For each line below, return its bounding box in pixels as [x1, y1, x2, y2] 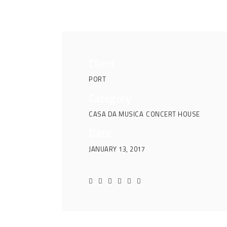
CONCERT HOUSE [146, 108, 200, 119]
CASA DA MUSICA [89, 108, 144, 119]
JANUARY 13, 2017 [89, 144, 145, 155]
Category [89, 90, 131, 106]
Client [89, 55, 116, 72]
